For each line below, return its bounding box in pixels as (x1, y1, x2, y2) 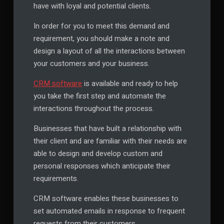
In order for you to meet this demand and (33, 20, 169, 32)
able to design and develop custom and (33, 148, 162, 159)
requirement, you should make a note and (33, 33, 169, 44)
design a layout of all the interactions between (33, 45, 185, 57)
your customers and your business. (33, 58, 149, 69)
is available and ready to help (81, 78, 178, 89)
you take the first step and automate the (33, 90, 166, 102)
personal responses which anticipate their (33, 160, 170, 172)
